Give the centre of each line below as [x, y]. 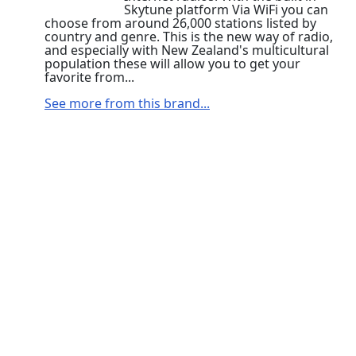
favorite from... [89, 77]
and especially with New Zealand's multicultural [187, 50]
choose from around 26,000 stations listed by [180, 23]
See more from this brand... [127, 103]
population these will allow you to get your [172, 63]
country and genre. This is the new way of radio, [189, 36]
